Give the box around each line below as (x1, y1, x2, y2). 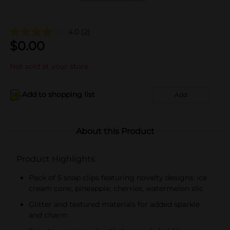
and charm (29, 210, 68, 220)
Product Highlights (16, 154, 95, 164)
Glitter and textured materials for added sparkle (29, 199, 200, 209)
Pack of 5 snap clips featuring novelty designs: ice (29, 172, 207, 182)
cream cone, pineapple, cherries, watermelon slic (29, 183, 203, 193)
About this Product (75, 126, 155, 136)
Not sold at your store (10, 61, 88, 71)
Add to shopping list (22, 90, 95, 99)
